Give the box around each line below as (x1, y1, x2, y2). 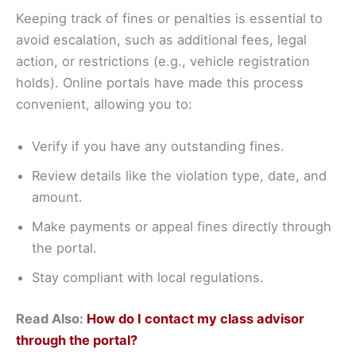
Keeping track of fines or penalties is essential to (16, 10, 323, 26)
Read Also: (16, 310, 87, 327)
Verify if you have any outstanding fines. (32, 138, 284, 155)
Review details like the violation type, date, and (32, 168, 327, 184)
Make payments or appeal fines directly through (32, 219, 331, 235)
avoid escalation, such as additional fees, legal (16, 31, 307, 48)
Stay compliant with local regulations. (32, 269, 264, 286)
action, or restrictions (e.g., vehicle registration (16, 52, 310, 69)
